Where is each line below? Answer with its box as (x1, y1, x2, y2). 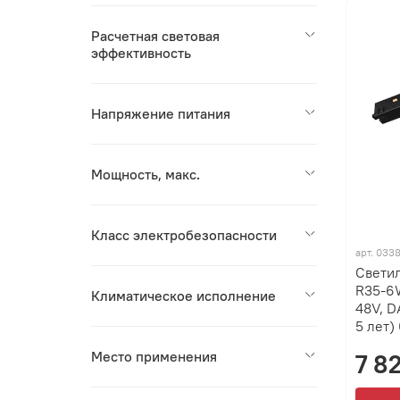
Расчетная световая (91, 27, 221, 46)
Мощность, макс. (91, 165, 201, 184)
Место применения (91, 347, 218, 366)
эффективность (91, 44, 192, 62)
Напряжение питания (91, 104, 231, 123)
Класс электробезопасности (91, 226, 278, 245)
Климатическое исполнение (91, 287, 277, 305)
